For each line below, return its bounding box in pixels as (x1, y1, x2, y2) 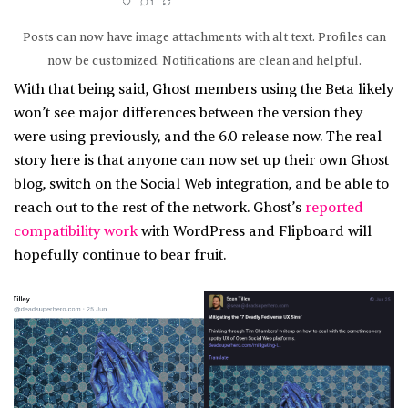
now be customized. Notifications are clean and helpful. (46, 54, 362, 69)
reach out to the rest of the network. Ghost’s (14, 199, 305, 218)
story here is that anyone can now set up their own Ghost (14, 152, 389, 170)
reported (305, 199, 363, 218)
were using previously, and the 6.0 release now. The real (14, 128, 382, 147)
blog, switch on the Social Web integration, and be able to (14, 176, 389, 194)
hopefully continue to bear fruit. (14, 247, 226, 265)
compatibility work (14, 223, 138, 241)
